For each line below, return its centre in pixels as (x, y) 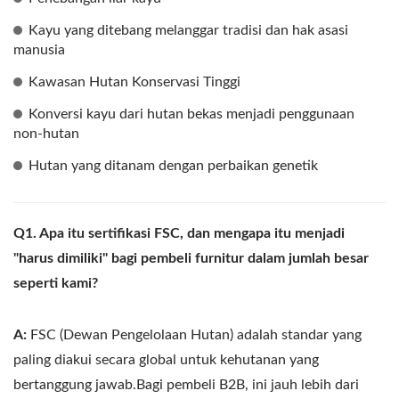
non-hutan (46, 133)
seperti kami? (56, 283)
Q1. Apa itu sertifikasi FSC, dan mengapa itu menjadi (179, 233)
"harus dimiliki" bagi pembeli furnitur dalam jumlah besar (191, 258)
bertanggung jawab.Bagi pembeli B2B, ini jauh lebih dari (186, 384)
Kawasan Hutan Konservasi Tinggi (134, 81)
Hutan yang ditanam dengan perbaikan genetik (173, 165)
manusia (39, 49)
